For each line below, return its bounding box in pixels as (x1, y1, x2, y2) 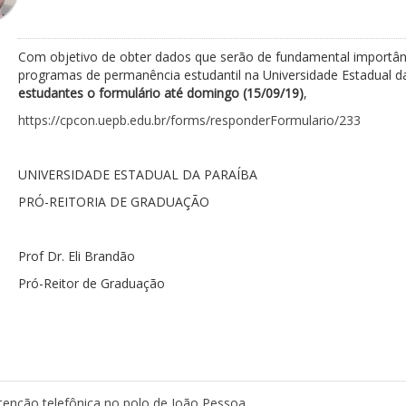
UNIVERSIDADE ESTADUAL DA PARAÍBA (17, 166, 257, 183)
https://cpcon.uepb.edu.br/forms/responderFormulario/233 (17, 111, 361, 129)
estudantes (17, 84, 83, 101)
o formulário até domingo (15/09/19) (82, 84, 304, 101)
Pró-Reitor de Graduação (17, 275, 165, 292)
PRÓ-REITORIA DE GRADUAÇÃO (17, 193, 209, 210)
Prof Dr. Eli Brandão (17, 247, 135, 265)
